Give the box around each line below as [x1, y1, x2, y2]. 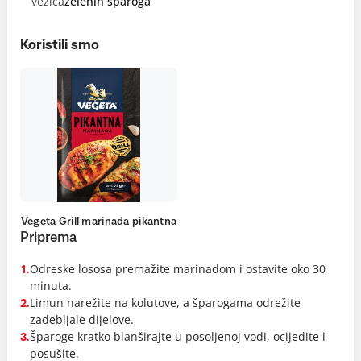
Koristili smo [20, 38, 99, 52]
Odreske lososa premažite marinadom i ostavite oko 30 [29, 261, 326, 276]
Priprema [20, 230, 77, 245]
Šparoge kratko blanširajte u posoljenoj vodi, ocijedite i [29, 329, 326, 344]
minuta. [29, 278, 72, 293]
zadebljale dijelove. [29, 312, 134, 327]
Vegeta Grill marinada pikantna [20, 216, 177, 227]
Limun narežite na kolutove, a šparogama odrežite [29, 295, 301, 310]
